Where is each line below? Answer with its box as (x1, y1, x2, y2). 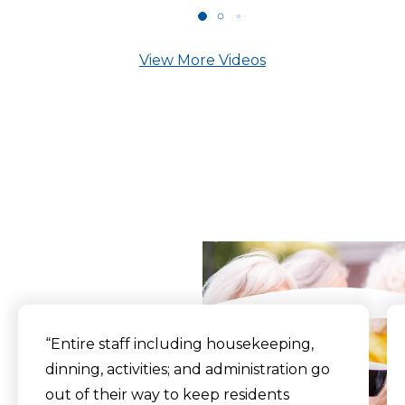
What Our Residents (48, 162, 357, 204)
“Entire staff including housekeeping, (45, 335, 314, 353)
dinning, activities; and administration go (45, 361, 330, 379)
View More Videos (139, 52, 266, 70)
